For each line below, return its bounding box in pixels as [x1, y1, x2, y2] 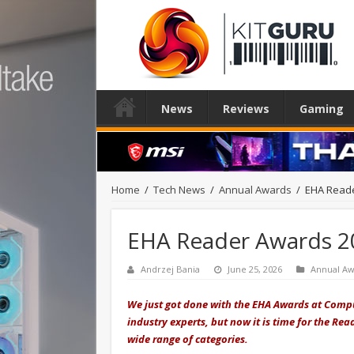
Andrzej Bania [141, 262, 200, 275]
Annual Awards [219, 182, 292, 197]
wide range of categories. [127, 331, 250, 346]
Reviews [223, 101, 269, 116]
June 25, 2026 [228, 262, 282, 275]
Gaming [299, 101, 344, 116]
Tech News [153, 182, 205, 197]
